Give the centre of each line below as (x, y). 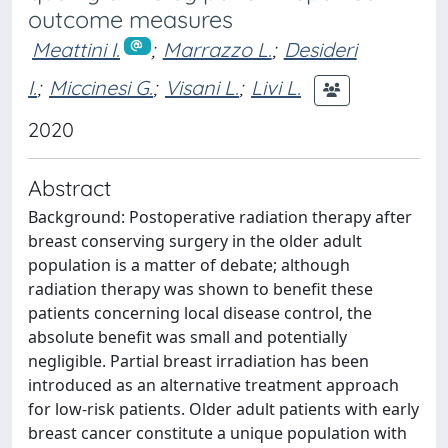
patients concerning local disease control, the (200, 312)
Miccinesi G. (101, 88)
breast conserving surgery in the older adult (195, 240)
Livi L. (276, 88)
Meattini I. (76, 49)
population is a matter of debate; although (189, 264)
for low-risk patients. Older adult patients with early (223, 408)
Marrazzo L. (217, 49)
